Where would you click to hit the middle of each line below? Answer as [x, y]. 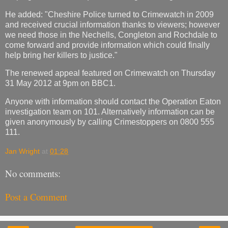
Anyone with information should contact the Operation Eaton [113, 102]
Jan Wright [22, 151]
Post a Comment [36, 197]
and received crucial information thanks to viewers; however [112, 24]
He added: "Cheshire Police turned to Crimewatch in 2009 [109, 14]
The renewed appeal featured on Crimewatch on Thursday [110, 73]
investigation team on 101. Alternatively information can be [110, 112]
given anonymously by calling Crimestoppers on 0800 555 [110, 122]
